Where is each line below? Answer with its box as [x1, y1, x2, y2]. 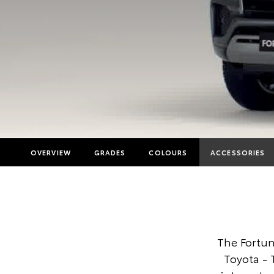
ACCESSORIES [210, 147, 265, 157]
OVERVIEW [31, 147, 71, 157]
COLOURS [149, 147, 188, 157]
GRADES [94, 147, 126, 157]
